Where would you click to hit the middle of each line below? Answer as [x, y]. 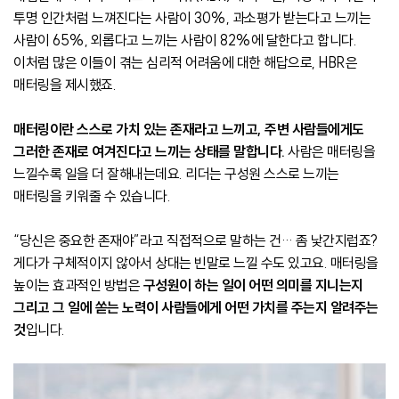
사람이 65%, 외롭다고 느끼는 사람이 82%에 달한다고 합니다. [185, 40]
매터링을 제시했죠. [65, 84]
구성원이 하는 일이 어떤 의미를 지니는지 [253, 285]
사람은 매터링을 [330, 151]
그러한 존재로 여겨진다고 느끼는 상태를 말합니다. [149, 151]
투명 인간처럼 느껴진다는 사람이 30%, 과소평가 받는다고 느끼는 [192, 17]
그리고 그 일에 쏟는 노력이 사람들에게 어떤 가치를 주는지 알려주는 [196, 307]
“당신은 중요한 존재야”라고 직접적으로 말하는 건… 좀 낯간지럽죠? [195, 240]
